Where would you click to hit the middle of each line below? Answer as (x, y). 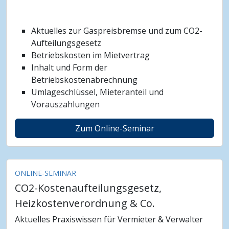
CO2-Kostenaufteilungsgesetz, (88, 188)
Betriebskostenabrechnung (84, 80)
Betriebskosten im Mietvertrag (90, 55)
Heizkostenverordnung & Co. (85, 203)
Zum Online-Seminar (114, 128)
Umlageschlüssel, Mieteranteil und (97, 92)
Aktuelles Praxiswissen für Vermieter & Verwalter (109, 219)
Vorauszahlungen (65, 104)
